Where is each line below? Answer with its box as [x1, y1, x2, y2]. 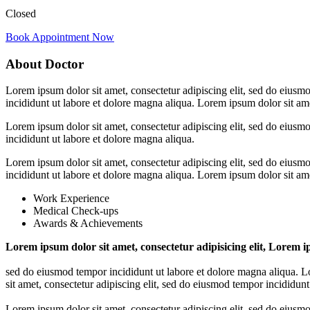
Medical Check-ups [33, 205, 118, 217]
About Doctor [6, 56, 84, 71]
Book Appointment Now [6, 31, 114, 44]
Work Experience [33, 192, 109, 205]
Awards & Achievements [33, 217, 143, 230]
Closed [6, 8, 36, 20]
